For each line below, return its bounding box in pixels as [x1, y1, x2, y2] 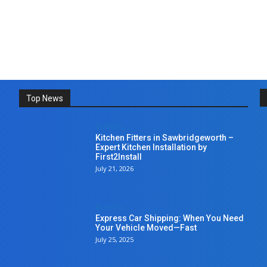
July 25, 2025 [95, 235, 134, 244]
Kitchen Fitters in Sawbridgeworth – [95, 132, 234, 142]
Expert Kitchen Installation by [95, 142, 207, 152]
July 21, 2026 [95, 163, 134, 173]
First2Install [95, 151, 142, 162]
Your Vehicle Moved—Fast [95, 223, 197, 232]
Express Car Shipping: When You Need [95, 213, 244, 223]
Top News [26, 93, 63, 103]
